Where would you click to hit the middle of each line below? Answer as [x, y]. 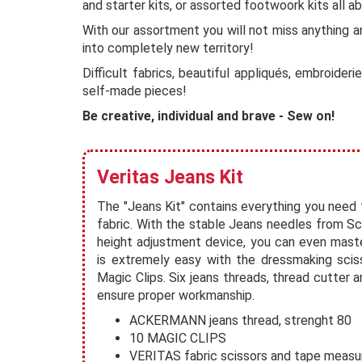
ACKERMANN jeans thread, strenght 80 [240, 320]
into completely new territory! [168, 48]
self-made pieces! [135, 91]
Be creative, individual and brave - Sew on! [208, 116]
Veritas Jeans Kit [170, 177]
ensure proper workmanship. [176, 295]
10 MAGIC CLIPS [178, 338]
